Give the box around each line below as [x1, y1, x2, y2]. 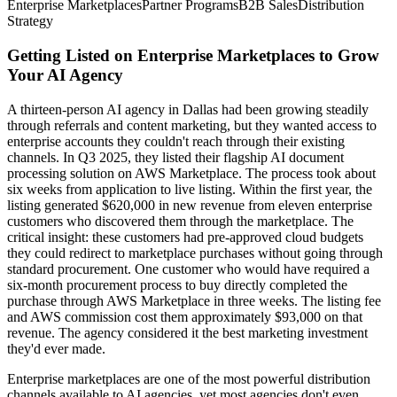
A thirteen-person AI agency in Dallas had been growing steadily [7, 101, 369, 117]
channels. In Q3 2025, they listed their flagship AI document [7, 149, 344, 165]
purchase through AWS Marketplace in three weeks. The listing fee [7, 292, 381, 308]
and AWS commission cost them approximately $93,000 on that [7, 308, 362, 324]
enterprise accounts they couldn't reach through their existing [7, 133, 345, 149]
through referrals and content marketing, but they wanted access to [7, 117, 377, 133]
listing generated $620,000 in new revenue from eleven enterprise [7, 197, 372, 213]
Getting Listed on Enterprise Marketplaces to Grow [7, 46, 379, 66]
